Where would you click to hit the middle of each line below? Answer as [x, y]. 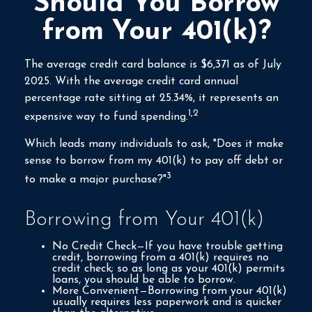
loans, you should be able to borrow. [144, 280]
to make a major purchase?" [95, 180]
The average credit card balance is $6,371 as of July [153, 65]
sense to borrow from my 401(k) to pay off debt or [154, 161]
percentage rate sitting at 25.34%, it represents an [151, 98]
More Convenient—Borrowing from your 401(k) [170, 291]
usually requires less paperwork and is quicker [167, 302]
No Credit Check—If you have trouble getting [167, 246]
